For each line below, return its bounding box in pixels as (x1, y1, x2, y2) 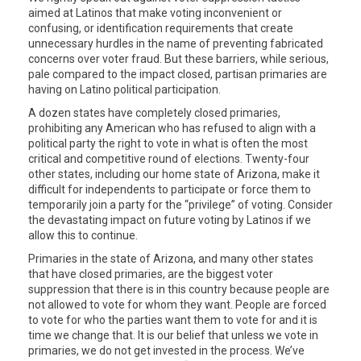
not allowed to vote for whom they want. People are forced (28, 298, 326, 312)
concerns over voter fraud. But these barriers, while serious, (28, 52, 329, 66)
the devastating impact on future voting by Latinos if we (28, 214, 311, 227)
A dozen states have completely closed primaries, (28, 106, 280, 120)
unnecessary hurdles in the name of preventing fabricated (28, 37, 323, 51)
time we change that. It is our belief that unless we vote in (28, 329, 318, 342)
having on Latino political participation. (28, 83, 221, 97)
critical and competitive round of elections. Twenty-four (28, 152, 309, 166)
